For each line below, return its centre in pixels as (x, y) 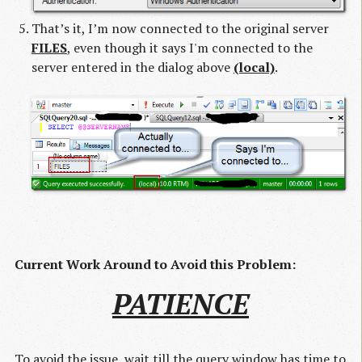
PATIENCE (181, 304)
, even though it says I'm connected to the (189, 48)
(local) (254, 67)
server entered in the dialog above (132, 67)
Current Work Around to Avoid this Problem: (155, 265)
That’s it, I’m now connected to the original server (180, 29)
